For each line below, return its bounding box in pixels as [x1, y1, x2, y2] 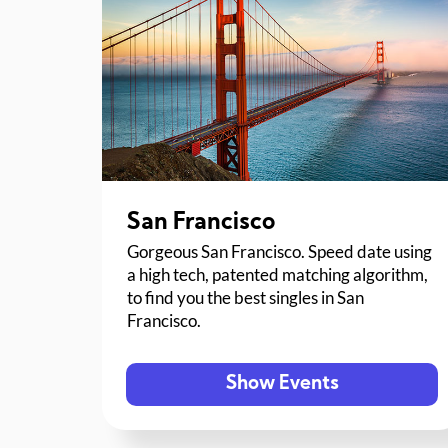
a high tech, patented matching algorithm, [127, 264, 429, 286]
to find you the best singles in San [127, 287, 365, 309]
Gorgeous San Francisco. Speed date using [127, 241, 433, 263]
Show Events [225, 375, 339, 395]
